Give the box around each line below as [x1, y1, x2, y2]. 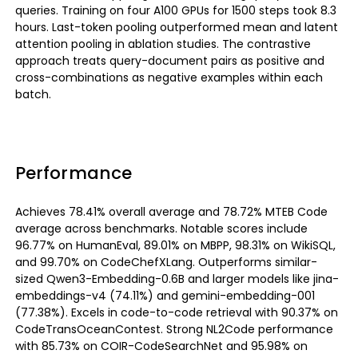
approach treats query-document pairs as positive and [14, 53, 324, 70]
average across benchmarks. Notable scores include [14, 221, 308, 237]
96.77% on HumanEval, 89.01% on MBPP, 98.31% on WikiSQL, [14, 237, 336, 254]
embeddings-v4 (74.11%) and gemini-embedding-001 [14, 288, 315, 304]
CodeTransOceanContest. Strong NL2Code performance [14, 321, 333, 338]
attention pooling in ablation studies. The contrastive [14, 36, 311, 53]
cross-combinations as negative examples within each [14, 70, 323, 86]
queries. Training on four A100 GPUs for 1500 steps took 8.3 [14, 2, 336, 19]
